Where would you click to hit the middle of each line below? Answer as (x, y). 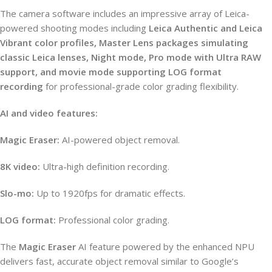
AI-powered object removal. (120, 139)
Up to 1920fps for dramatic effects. (110, 193)
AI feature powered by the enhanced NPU (165, 246)
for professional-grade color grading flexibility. (141, 86)
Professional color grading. (113, 219)
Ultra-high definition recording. (105, 166)
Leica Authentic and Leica (206, 28)
